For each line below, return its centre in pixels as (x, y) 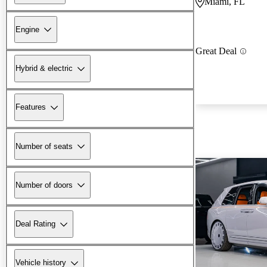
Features (31, 107)
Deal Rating (35, 224)
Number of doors (44, 185)
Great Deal (216, 51)
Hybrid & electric (44, 69)
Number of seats (44, 146)
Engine (27, 29)
